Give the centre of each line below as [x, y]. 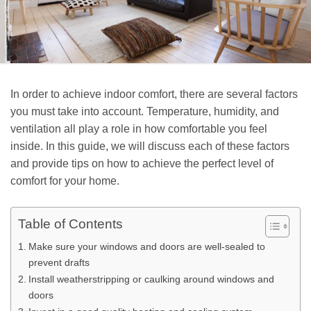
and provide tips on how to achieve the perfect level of [142, 163]
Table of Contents [70, 224]
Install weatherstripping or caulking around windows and [151, 279]
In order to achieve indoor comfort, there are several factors [154, 94]
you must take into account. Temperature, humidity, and [145, 111]
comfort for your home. [65, 180]
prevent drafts [59, 263]
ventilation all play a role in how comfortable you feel [139, 128]
